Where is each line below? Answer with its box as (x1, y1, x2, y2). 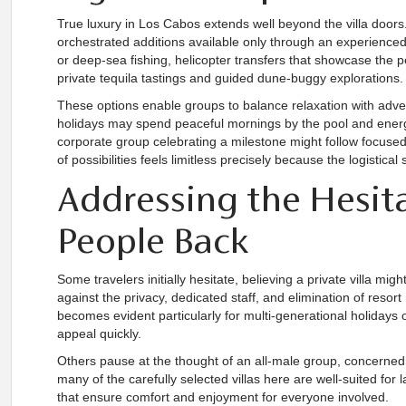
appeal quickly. (57, 326, 141, 341)
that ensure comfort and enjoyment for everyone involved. (57, 390, 389, 404)
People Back (57, 219, 248, 261)
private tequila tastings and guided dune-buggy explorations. (57, 71, 403, 85)
